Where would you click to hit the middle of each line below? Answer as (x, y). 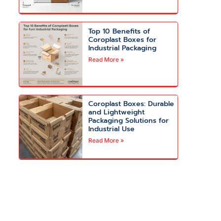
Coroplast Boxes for (123, 39)
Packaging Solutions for (129, 121)
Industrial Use (112, 129)
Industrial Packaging (123, 48)
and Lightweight (117, 112)
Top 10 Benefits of (119, 31)
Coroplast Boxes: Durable (131, 104)
